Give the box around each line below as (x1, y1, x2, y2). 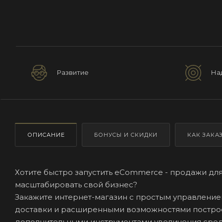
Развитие (57, 68, 89, 76)
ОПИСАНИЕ (27, 131, 65, 138)
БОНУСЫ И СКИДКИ (94, 131, 158, 138)
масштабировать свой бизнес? (15, 179, 139, 189)
